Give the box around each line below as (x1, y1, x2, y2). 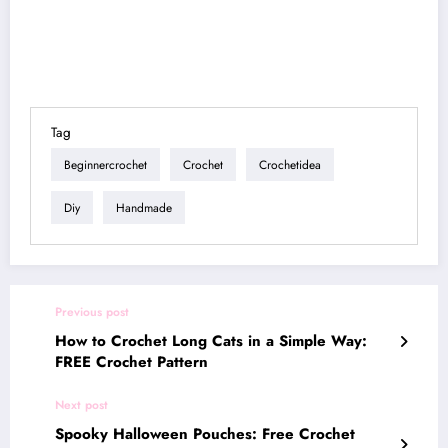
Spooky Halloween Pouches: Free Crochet (55, 423, 355, 446)
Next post (55, 396, 108, 415)
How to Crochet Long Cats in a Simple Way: (55, 330, 367, 353)
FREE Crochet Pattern (55, 351, 208, 374)
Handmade (116, 198, 172, 217)
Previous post (55, 303, 129, 322)
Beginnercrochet (64, 155, 147, 174)
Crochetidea (259, 155, 321, 174)
